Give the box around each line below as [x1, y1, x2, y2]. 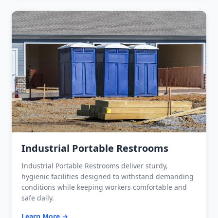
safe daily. [21, 193, 54, 202]
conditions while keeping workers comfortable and [21, 182, 187, 192]
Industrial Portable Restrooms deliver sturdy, [21, 161, 168, 170]
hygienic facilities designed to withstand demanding [21, 171, 194, 181]
